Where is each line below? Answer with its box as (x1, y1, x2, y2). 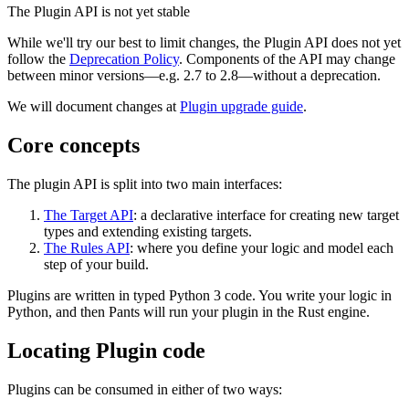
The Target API (44, 206, 133, 223)
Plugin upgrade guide (180, 99, 303, 115)
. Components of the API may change (179, 51, 395, 68)
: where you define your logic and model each (130, 239, 393, 256)
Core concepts (7, 133, 140, 158)
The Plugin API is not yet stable (7, 4, 190, 20)
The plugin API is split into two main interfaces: (7, 175, 282, 192)
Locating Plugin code (7, 338, 205, 362)
